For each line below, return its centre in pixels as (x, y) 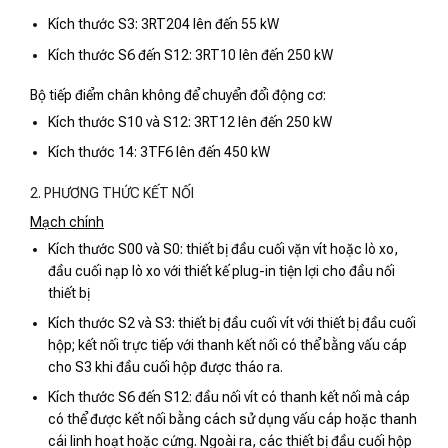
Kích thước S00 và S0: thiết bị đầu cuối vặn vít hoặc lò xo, (223, 248)
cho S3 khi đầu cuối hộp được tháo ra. (166, 366)
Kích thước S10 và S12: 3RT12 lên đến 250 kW (190, 122)
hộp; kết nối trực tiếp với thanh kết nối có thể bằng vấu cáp (228, 344)
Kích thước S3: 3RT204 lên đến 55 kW (164, 24)
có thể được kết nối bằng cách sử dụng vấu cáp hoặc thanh (233, 419)
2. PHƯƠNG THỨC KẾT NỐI (112, 192)
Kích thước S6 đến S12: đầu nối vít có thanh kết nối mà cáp (229, 397)
